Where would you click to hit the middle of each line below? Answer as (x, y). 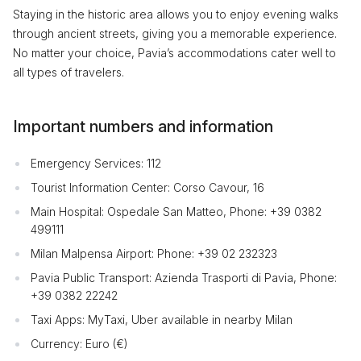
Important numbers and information (143, 126)
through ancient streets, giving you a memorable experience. (175, 33)
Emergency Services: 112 (96, 163)
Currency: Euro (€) (79, 343)
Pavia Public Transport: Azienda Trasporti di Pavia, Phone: (184, 277)
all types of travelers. (68, 72)
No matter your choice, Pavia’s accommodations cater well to (174, 52)
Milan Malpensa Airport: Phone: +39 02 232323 (154, 253)
